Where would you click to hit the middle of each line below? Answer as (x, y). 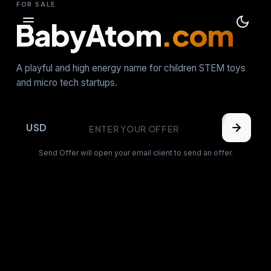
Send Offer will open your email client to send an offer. (135, 153)
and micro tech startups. (67, 83)
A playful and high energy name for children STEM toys (131, 68)
